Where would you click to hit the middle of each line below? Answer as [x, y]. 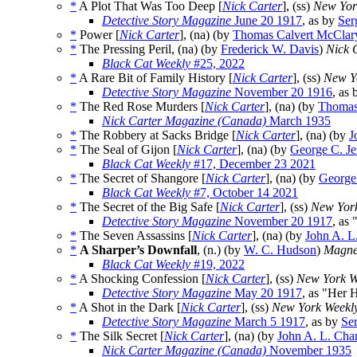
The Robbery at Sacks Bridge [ [156, 135]
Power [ [98, 35]
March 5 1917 [268, 322]
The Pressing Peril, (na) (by [149, 49]
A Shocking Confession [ [141, 279]
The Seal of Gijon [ [127, 150]
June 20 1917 [267, 21]
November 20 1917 [282, 222]
